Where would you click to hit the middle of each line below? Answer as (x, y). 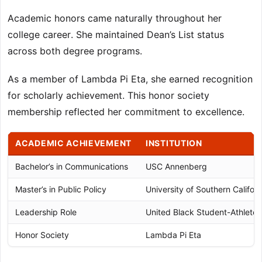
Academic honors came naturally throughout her (115, 18)
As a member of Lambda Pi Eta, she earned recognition (130, 79)
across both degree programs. (75, 51)
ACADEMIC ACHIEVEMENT (73, 143)
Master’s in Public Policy (61, 189)
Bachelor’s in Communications (72, 167)
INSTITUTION (174, 143)
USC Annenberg (176, 167)
